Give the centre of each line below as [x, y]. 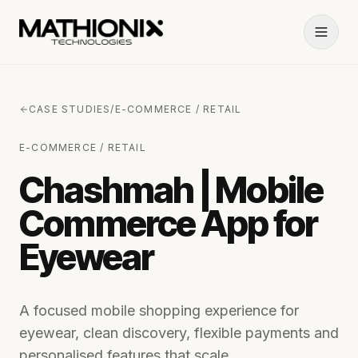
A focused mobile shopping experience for [159, 310]
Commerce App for [169, 224]
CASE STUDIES [70, 109]
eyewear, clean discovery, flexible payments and [179, 333]
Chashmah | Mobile [171, 190]
